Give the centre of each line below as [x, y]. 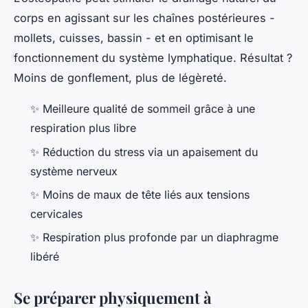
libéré [45, 257]
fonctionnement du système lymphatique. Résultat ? [153, 58]
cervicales [56, 213]
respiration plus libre [83, 128]
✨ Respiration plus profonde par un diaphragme [154, 238]
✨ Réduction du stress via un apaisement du [144, 152]
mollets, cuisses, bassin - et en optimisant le [134, 38]
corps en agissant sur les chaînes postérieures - [144, 18]
